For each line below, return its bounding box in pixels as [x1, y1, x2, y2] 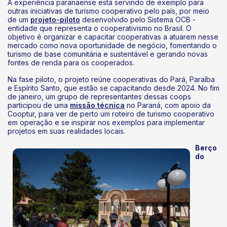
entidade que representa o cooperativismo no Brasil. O [8, 23, 192, 32]
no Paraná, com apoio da [125, 100, 211, 109]
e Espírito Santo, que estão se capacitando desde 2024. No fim [8, 83, 219, 92]
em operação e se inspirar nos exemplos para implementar [8, 118, 205, 127]
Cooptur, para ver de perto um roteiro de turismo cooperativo [8, 109, 214, 118]
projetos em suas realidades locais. [8, 126, 125, 135]
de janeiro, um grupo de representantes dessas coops [8, 92, 191, 101]
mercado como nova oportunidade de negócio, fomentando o [8, 41, 217, 50]
